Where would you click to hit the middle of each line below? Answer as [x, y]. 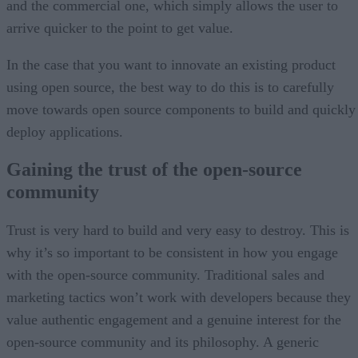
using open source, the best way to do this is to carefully [170, 87]
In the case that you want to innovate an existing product [171, 64]
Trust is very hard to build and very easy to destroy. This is [178, 231]
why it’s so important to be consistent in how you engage [172, 253]
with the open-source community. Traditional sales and [165, 275]
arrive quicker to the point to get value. [120, 28]
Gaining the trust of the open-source [154, 170]
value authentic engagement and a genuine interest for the [174, 320]
